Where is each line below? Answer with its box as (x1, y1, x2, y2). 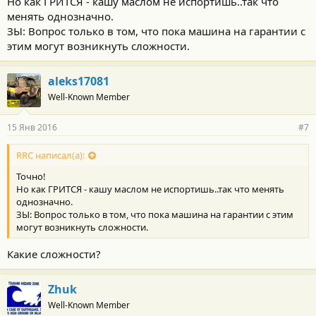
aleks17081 (48, 73, 109, 89)
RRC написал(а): (16, 149, 85, 162)
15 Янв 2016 (7, 121, 57, 133)
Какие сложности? (7, 246, 101, 261)
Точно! (16, 170, 46, 183)
